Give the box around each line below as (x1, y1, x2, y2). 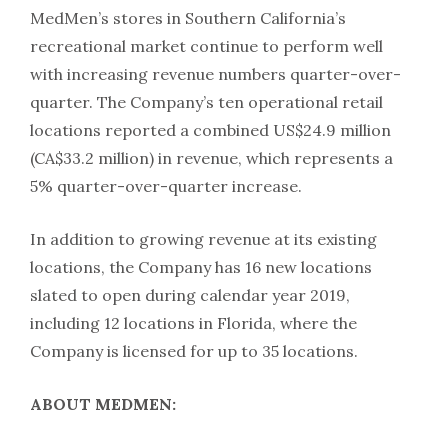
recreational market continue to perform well (30, 35, 383, 56)
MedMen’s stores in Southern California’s (30, 7, 346, 28)
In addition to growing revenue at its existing (30, 228, 377, 249)
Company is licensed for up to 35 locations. (30, 340, 358, 361)
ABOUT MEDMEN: (30, 393, 176, 414)
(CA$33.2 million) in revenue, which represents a (30, 147, 393, 168)
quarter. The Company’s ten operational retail (30, 91, 383, 112)
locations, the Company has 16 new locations (30, 256, 372, 277)
